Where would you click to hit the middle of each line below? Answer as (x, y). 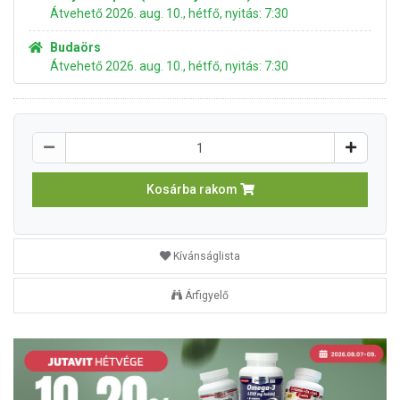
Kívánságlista (207, 256)
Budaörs (75, 47)
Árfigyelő (207, 296)
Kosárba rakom (193, 189)
